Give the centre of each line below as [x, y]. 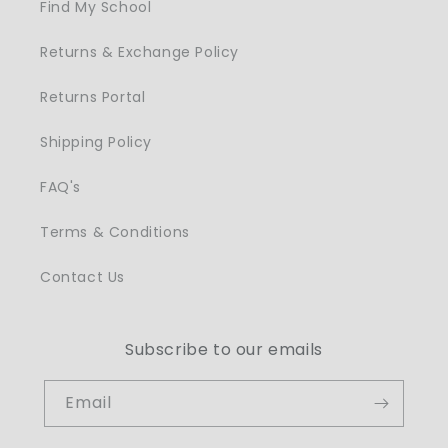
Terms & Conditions [115, 231]
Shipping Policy [96, 141]
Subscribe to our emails [224, 349]
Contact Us [82, 276]
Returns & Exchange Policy [139, 51]
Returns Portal [93, 96]
